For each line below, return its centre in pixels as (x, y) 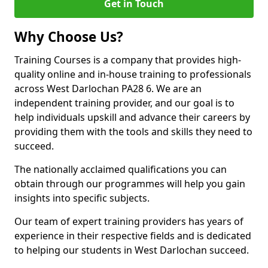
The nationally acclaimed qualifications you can (121, 169)
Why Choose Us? (69, 37)
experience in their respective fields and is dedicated (133, 236)
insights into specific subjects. (82, 198)
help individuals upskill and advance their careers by (132, 117)
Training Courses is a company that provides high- (128, 60)
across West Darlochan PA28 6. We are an (108, 89)
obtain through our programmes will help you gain (130, 184)
